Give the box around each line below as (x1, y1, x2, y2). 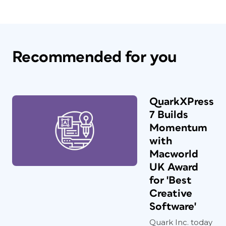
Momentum (149, 123, 207, 133)
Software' (149, 201, 196, 212)
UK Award (149, 162, 198, 173)
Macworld (149, 149, 198, 159)
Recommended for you (12, 49, 177, 66)
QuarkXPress (149, 96, 214, 107)
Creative (149, 188, 192, 199)
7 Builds (149, 109, 188, 120)
